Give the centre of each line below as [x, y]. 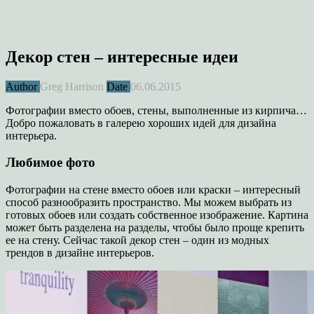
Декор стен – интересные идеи [122, 56]
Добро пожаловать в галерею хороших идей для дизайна [141, 123]
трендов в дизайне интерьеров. [80, 253]
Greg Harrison [72, 86]
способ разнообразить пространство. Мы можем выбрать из [149, 203]
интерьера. [31, 135]
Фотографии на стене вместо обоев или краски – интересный [153, 190]
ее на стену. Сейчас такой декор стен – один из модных [137, 240]
